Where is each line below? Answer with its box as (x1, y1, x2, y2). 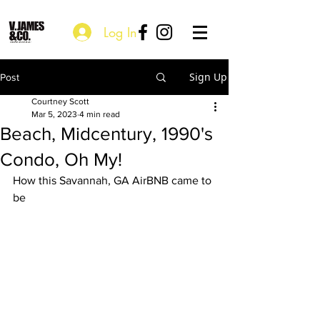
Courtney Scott (31, 96, 89, 106)
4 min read (79, 109, 120, 119)
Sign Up (189, 70, 227, 84)
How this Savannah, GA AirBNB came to (13, 174, 214, 186)
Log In (103, 23, 137, 41)
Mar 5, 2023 (31, 109, 77, 119)
